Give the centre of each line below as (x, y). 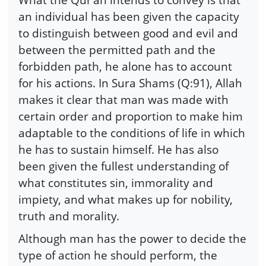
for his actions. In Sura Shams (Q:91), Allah (130, 83)
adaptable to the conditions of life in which (132, 133)
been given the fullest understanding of (123, 166)
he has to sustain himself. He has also (118, 150)
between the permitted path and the (117, 50)
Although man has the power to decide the (132, 238)
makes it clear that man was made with (123, 100)
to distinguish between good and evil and (128, 33)
